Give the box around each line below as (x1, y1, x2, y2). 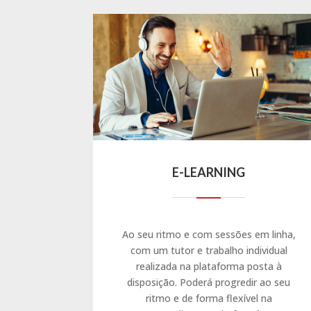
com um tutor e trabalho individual (130, 243, 287, 257)
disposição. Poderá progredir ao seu (127, 275, 291, 289)
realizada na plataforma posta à (135, 259, 282, 273)
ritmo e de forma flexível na (145, 291, 272, 305)
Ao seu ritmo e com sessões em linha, (121, 227, 296, 241)
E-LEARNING (172, 164, 246, 180)
